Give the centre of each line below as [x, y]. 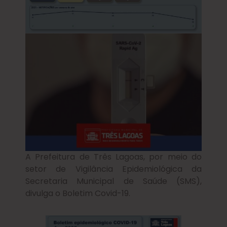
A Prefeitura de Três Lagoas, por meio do [113, 157]
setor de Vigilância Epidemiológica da [113, 169]
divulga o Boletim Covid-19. [78, 194]
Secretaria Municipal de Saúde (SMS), [113, 181]
